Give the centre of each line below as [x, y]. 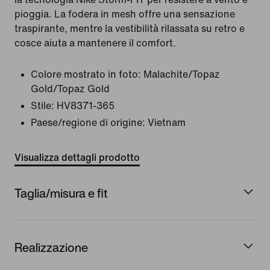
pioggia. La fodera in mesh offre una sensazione [125, 14]
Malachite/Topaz [182, 74]
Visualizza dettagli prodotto [77, 158]
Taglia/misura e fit [61, 193]
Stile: [42, 106]
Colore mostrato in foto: [86, 74]
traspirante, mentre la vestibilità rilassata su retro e [130, 29]
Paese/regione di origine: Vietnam [108, 123]
